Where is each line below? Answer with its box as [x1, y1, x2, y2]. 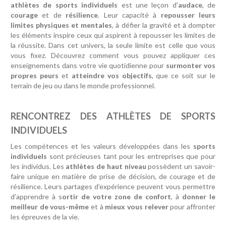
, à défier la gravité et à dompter [112, 20, 215, 29]
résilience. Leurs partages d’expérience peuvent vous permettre [11, 182, 215, 191]
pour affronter [168, 202, 215, 211]
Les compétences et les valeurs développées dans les [11, 141, 193, 150]
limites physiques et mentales [11, 20, 112, 29]
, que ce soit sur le [151, 71, 215, 80]
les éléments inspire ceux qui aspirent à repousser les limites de [11, 30, 215, 39]
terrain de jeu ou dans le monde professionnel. [11, 81, 156, 90]
